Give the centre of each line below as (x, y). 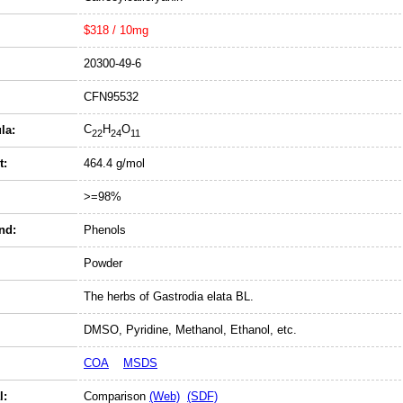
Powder (103, 263)
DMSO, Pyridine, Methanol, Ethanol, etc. (190, 330)
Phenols (105, 230)
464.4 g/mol (114, 163)
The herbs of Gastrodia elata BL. (169, 296)
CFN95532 (111, 97)
